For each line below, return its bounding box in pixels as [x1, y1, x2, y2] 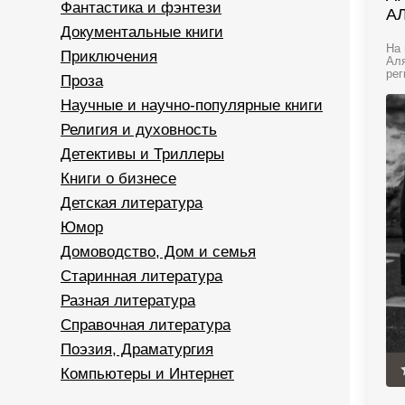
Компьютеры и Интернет [61, 365, 234, 382]
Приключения [61, 48, 157, 65]
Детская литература [61, 194, 202, 212]
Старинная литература [61, 268, 222, 285]
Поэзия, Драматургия [61, 341, 213, 358]
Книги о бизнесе [61, 170, 176, 187]
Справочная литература [61, 316, 231, 334]
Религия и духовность [61, 121, 217, 138]
